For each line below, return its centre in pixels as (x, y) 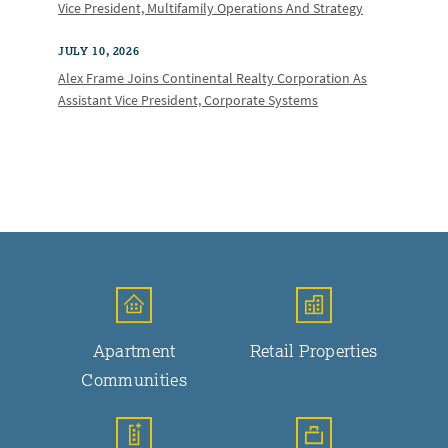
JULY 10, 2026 (99, 50)
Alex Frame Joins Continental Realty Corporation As (213, 78)
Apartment (134, 350)
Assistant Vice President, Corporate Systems (188, 100)
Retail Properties (313, 350)
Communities (134, 379)
